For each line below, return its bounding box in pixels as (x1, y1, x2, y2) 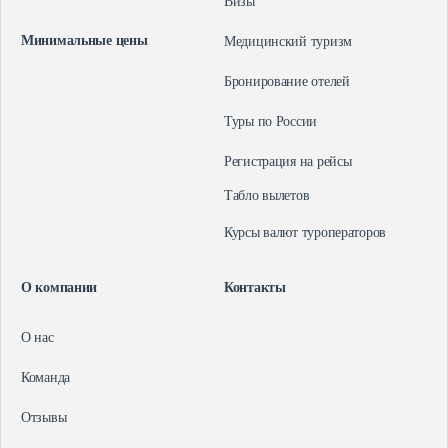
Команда (21, 370, 71, 386)
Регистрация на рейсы (224, 154, 352, 170)
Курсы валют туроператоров (224, 225, 386, 241)
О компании (21, 280, 98, 296)
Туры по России (224, 114, 318, 130)
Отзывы (21, 410, 67, 426)
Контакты (224, 280, 286, 296)
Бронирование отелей (224, 74, 350, 90)
